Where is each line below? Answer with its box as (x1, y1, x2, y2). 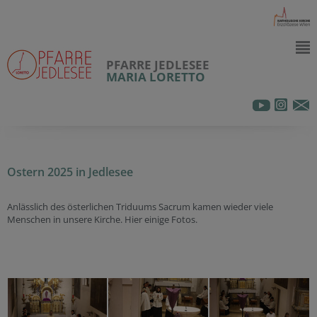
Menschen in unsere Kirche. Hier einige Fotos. (7, 213, 197, 226)
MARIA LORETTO (106, 69, 205, 85)
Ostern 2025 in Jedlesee (7, 164, 133, 180)
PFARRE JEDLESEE (106, 57, 209, 73)
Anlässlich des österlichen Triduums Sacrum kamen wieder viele (7, 200, 273, 213)
